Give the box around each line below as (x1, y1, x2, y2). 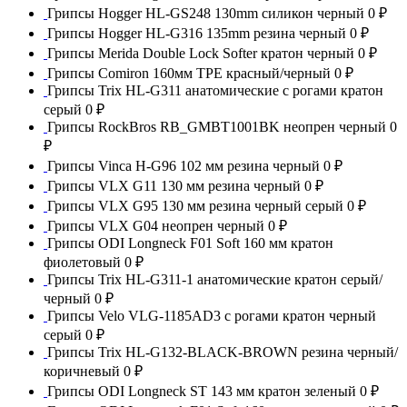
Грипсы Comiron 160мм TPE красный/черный (47, 65, 334, 81)
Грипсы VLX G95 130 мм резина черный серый (47, 197, 343, 213)
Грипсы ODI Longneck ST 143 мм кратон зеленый (47, 382, 360, 399)
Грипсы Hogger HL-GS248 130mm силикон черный (47, 5, 368, 21)
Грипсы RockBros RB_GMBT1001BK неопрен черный (47, 118, 390, 134)
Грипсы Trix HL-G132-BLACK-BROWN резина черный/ (47, 343, 398, 360)
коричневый (44, 362, 124, 379)
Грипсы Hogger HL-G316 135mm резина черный (47, 25, 350, 41)
